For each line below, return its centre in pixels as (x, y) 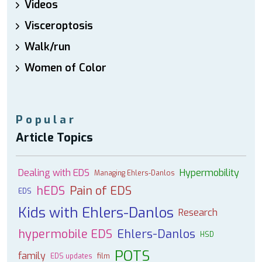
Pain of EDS (101, 191)
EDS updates (71, 256)
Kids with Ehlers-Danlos (96, 213)
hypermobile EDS (65, 234)
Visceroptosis (59, 26)
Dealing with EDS (54, 173)
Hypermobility (209, 173)
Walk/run (47, 47)
